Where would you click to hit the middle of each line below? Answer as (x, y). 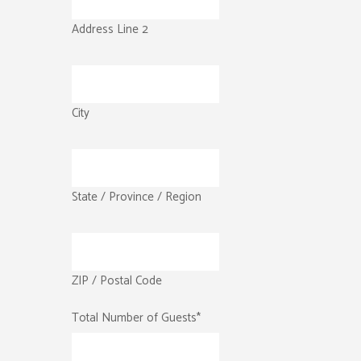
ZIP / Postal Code (117, 280)
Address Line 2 (110, 29)
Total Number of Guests (134, 317)
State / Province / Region (137, 197)
